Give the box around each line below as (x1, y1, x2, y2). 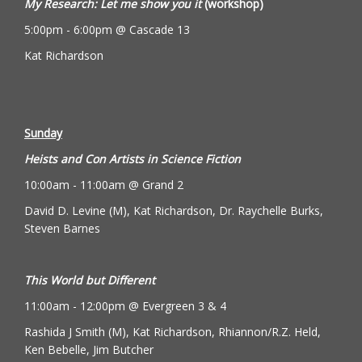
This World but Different (24, 272, 155, 288)
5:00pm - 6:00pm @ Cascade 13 (24, 22, 190, 37)
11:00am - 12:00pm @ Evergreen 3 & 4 (24, 298, 226, 314)
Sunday (24, 125, 62, 141)
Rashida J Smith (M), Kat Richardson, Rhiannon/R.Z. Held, (24, 324, 321, 339)
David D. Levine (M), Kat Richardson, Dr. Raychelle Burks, (24, 203, 323, 218)
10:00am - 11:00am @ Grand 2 (24, 177, 183, 192)
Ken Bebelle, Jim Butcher (24, 342, 154, 357)
